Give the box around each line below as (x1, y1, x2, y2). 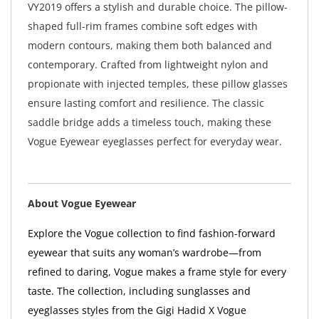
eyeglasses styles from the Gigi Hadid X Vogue (27, 303, 246, 318)
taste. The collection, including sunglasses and (27, 284, 251, 298)
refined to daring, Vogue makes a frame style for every (27, 265, 286, 279)
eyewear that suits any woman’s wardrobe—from (27, 246, 261, 260)
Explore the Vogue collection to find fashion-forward (27, 226, 276, 241)
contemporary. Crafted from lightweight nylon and (27, 57, 268, 71)
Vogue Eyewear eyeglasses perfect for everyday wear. (27, 134, 282, 148)
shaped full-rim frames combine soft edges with (27, 19, 258, 33)
